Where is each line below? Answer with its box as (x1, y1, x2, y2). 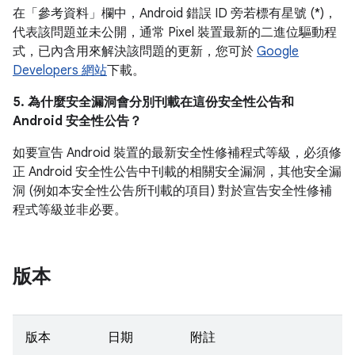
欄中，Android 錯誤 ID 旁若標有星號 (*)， (101, 6, 337, 21)
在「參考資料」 (13, 6, 101, 21)
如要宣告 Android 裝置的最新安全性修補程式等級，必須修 (13, 145, 342, 161)
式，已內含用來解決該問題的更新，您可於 (13, 44, 257, 59)
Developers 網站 (13, 63, 107, 78)
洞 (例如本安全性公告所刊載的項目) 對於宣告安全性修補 (13, 183, 332, 199)
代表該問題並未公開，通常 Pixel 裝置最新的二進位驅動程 (13, 25, 337, 40)
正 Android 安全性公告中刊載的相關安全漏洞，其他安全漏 (13, 164, 342, 180)
